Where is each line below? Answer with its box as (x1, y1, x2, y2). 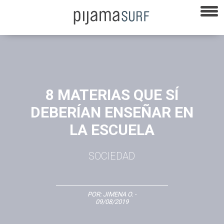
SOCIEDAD (88, 149, 135, 162)
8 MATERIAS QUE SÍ (45, 85, 178, 103)
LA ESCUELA (69, 120, 154, 138)
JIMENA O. (102, 190, 133, 198)
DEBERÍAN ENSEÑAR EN (30, 103, 193, 121)
